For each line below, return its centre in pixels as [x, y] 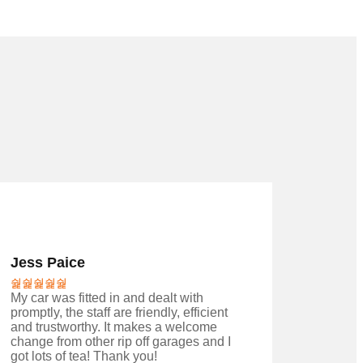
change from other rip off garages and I [120, 342]
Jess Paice [47, 263]
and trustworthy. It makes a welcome [113, 327]
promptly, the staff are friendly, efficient [119, 313]
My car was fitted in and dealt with [107, 298]
